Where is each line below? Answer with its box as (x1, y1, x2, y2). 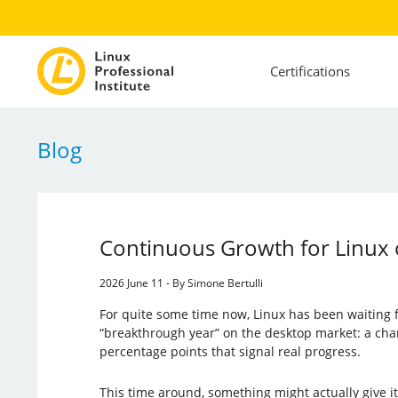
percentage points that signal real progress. (99, 342, 361, 360)
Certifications (269, 62, 350, 81)
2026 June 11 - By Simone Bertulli (99, 275, 263, 291)
